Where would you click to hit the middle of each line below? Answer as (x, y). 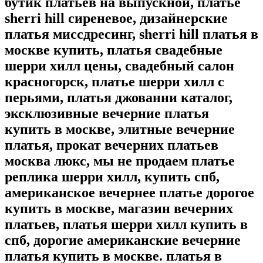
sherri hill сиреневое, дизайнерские (116, 18)
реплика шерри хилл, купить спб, (112, 177)
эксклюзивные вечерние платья (107, 114)
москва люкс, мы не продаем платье (120, 161)
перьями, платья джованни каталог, (119, 98)
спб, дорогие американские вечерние (123, 240)
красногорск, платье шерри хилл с (114, 82)
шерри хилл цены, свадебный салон (119, 66)
